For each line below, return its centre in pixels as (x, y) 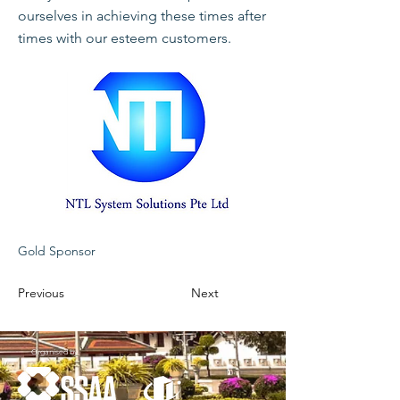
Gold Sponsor (57, 251)
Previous (41, 293)
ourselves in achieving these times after (142, 16)
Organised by (54, 352)
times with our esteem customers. (125, 38)
